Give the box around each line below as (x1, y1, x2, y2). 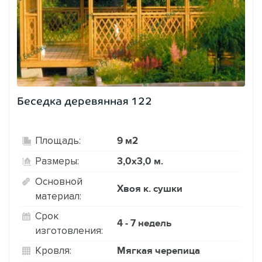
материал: (35, 190, 81, 201)
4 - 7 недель (117, 217, 171, 229)
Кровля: (35, 245, 71, 256)
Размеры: (35, 156, 79, 167)
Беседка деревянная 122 (17, 95, 152, 107)
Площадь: (35, 135, 81, 146)
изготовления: (35, 225, 103, 236)
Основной (35, 175, 82, 187)
